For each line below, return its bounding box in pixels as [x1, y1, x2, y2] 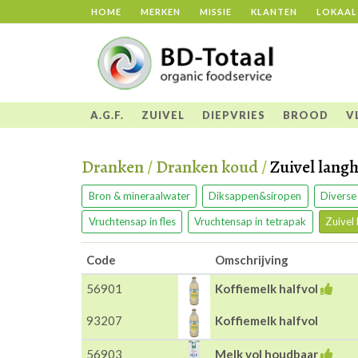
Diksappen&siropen [209, 189, 302, 202]
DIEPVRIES [202, 108, 265, 121]
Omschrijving [215, 253, 288, 267]
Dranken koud [156, 155, 258, 179]
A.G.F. [90, 108, 124, 121]
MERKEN [141, 6, 181, 17]
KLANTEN [251, 6, 297, 17]
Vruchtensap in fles [88, 215, 176, 228]
